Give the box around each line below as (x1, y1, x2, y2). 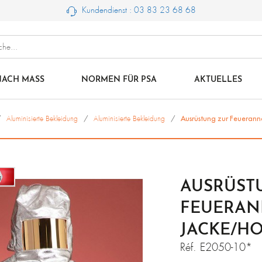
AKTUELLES (194, 75, 242, 84)
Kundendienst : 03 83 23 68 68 (79, 5, 196, 15)
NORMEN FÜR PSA (81, 75, 157, 84)
